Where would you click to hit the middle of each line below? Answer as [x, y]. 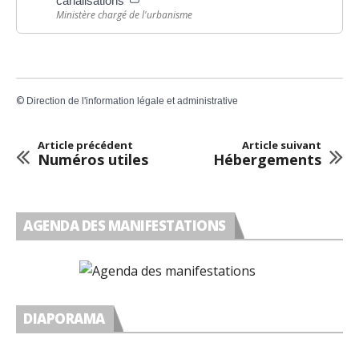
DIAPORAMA [64, 319]
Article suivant [282, 145]
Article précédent [85, 145]
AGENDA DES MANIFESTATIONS [125, 226]
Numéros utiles [93, 160]
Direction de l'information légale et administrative [132, 101]
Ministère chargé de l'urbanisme [124, 14]
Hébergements [267, 160]
